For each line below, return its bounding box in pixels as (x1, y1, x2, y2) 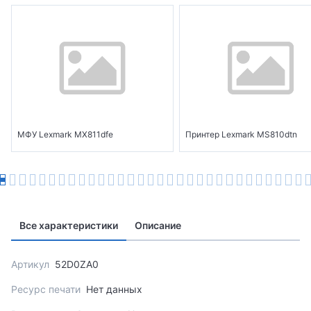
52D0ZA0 (55, 258, 99, 271)
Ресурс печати (11, 283, 81, 296)
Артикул (11, 258, 49, 271)
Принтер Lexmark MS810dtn (185, 129, 298, 140)
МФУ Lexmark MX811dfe (17, 129, 113, 140)
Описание (135, 219, 181, 232)
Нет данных (86, 283, 142, 296)
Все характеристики (19, 219, 118, 232)
